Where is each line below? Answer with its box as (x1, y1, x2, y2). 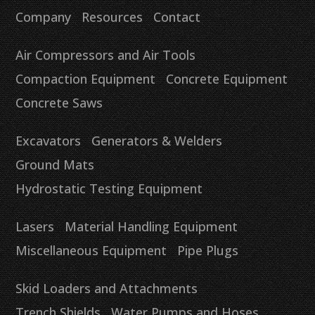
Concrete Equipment (166, 70, 288, 87)
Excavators (15, 132, 82, 149)
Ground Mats (15, 156, 95, 173)
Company (15, 8, 72, 25)
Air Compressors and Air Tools (15, 46, 196, 63)
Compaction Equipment (15, 70, 156, 87)
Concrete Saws (15, 94, 103, 111)
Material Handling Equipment (65, 218, 238, 235)
